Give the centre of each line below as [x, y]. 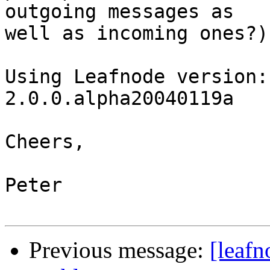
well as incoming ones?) [137, 33]
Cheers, [45, 142]
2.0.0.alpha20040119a [119, 99]
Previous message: [119, 250]
